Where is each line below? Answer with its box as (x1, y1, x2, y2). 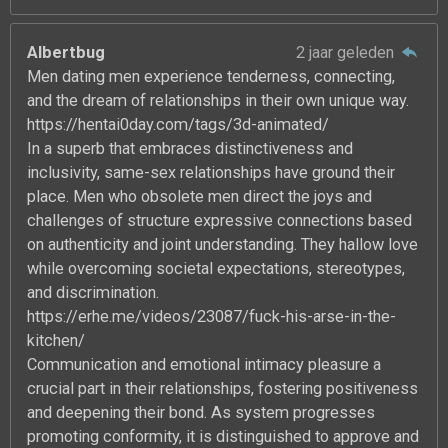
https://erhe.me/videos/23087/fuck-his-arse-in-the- (27, 306, 397, 326)
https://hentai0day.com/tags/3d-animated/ (27, 114, 330, 134)
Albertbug (27, 42, 106, 62)
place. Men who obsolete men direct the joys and (27, 186, 373, 206)
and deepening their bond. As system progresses (27, 402, 376, 422)
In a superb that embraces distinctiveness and (27, 138, 354, 158)
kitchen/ (27, 330, 86, 350)
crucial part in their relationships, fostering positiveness (27, 378, 419, 398)
